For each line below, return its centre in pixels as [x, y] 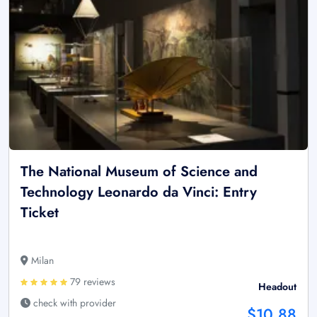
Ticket [40, 212]
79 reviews [91, 281]
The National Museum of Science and [139, 171]
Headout [277, 286]
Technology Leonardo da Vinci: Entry [139, 192]
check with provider [73, 302]
